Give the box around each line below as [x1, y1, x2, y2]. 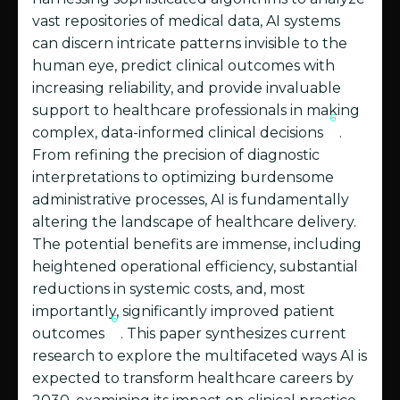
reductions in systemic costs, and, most [32, 280, 305, 298]
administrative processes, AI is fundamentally [32, 191, 349, 209]
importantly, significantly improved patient [32, 303, 335, 321]
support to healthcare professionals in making [32, 102, 360, 120]
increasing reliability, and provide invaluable [32, 79, 341, 97]
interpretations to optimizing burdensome [32, 169, 334, 187]
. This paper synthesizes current [121, 325, 346, 343]
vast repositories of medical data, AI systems [32, 12, 340, 30]
